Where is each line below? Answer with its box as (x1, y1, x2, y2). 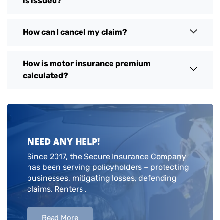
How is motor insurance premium (23, 58, 151, 68)
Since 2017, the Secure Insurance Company (27, 151, 186, 161)
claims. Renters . (27, 184, 87, 193)
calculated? (23, 70, 68, 80)
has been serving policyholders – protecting (27, 162, 189, 172)
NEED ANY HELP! (27, 135, 100, 147)
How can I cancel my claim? (23, 27, 127, 37)
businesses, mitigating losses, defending (27, 173, 177, 183)
